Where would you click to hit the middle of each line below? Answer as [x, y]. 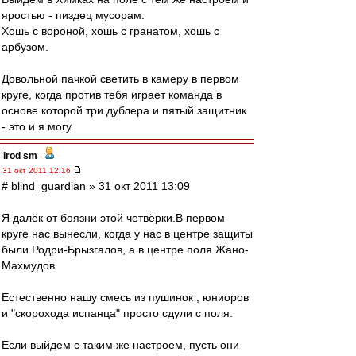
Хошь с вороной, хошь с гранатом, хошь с [110, 31]
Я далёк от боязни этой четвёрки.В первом [113, 218]
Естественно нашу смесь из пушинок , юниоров [125, 297]
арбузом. [25, 47]
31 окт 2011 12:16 [38, 170]
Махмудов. [30, 265]
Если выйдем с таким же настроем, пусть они [120, 345]
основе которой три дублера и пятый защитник [124, 110]
